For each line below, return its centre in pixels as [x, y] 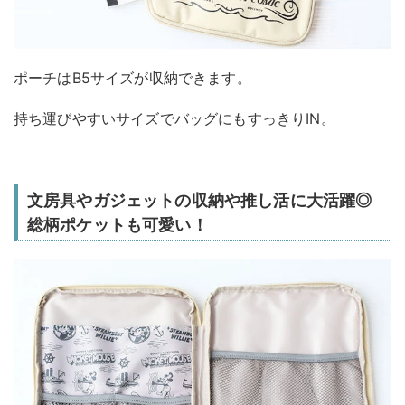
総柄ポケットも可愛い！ [118, 224]
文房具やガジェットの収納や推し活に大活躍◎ [200, 200]
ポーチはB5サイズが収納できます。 [132, 77]
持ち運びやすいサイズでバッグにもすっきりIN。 [174, 118]
